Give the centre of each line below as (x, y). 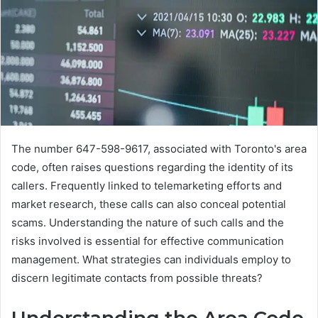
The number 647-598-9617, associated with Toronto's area (159, 149)
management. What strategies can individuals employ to (151, 260)
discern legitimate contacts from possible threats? (137, 278)
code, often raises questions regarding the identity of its (152, 168)
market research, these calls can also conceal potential (149, 204)
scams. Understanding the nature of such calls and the (148, 223)
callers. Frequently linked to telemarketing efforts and (147, 186)
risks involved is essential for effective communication (148, 241)
